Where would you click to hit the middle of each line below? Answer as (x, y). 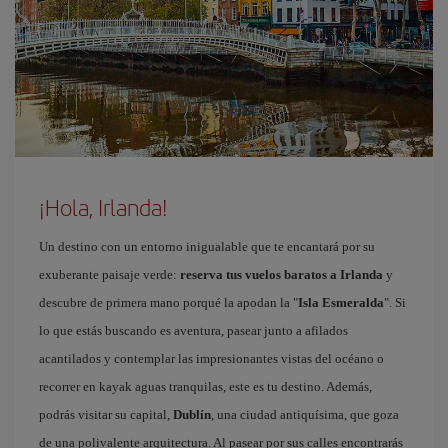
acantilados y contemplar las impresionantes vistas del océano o (211, 358)
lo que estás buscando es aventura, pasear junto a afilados (193, 330)
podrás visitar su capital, (106, 414)
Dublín (192, 414)
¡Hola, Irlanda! (103, 206)
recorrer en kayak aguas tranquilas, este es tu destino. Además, (205, 386)
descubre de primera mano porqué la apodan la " (168, 302)
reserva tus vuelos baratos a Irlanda (281, 274)
